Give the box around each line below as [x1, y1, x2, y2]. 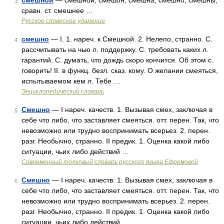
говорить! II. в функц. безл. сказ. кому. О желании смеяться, [21, 66, 218, 74]
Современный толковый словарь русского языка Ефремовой [21, 158, 198, 165]
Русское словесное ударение [21, 17, 105, 24]
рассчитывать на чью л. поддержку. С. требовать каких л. [21, 45, 208, 53]
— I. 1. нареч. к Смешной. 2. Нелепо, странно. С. [49, 35, 212, 43]
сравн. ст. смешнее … [21, 6, 93, 14]
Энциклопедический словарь [21, 88, 104, 95]
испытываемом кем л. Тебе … [21, 77, 120, 85]
